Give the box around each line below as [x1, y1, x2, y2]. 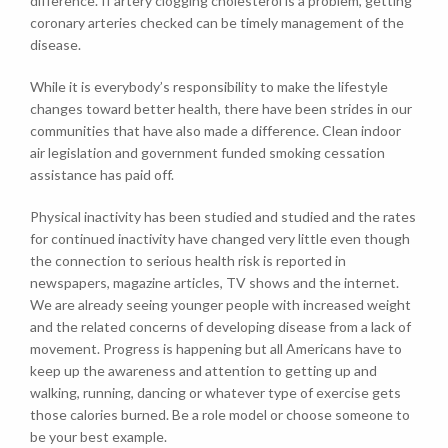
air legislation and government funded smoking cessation [30, 144, 385, 161]
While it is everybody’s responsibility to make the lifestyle [30, 78, 388, 95]
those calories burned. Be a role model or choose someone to [30, 406, 410, 423]
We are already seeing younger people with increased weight [30, 296, 411, 313]
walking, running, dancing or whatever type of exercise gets [30, 384, 401, 401]
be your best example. [30, 428, 167, 445]
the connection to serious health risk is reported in [30, 252, 346, 269]
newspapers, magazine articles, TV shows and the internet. [30, 274, 399, 291]
